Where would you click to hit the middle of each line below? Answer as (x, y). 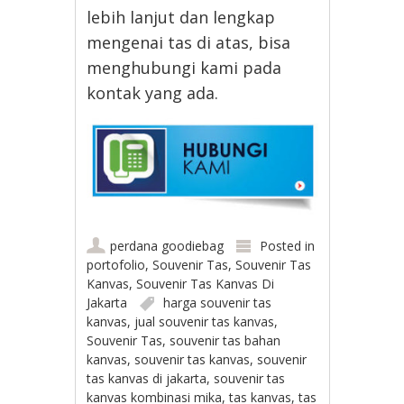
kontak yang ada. (153, 92)
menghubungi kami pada (184, 67)
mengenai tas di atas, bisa (189, 42)
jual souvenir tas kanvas (205, 322)
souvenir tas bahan (225, 341)
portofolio (116, 265)
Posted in (288, 246)
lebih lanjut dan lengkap (181, 17)
